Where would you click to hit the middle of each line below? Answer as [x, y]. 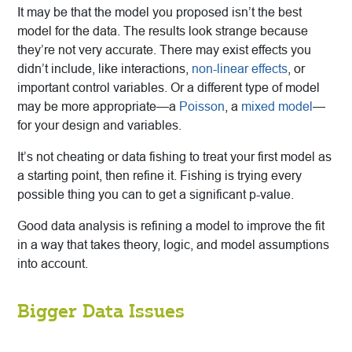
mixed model [277, 107]
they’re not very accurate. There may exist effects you [164, 50]
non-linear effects [240, 69]
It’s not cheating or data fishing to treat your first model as [174, 157]
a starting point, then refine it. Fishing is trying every [159, 176]
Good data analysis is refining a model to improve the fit [171, 226]
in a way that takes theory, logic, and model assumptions [173, 245]
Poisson [202, 107]
